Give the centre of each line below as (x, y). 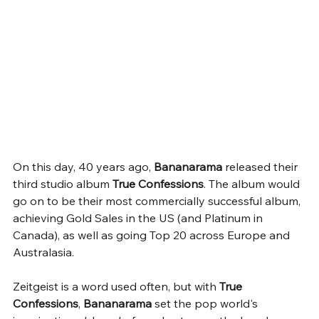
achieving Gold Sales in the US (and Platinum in (139, 218)
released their (261, 166)
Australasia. (45, 252)
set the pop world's (208, 303)
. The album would (253, 183)
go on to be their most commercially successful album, (158, 200)
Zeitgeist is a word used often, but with (116, 286)
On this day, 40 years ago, (83, 166)
